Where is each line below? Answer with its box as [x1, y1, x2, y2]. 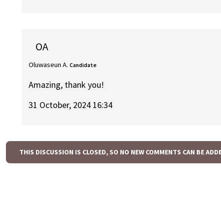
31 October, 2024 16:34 [29, 99, 113, 110]
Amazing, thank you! [29, 79, 105, 91]
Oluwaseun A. [29, 60, 69, 69]
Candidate [70, 61, 97, 69]
